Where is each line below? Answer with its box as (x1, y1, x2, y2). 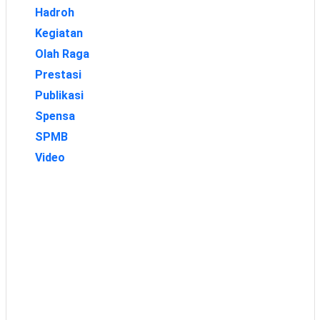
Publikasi (34, 88, 84, 102)
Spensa (34, 109, 75, 123)
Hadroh (34, 5, 74, 19)
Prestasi (34, 67, 81, 81)
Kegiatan (34, 26, 83, 40)
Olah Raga (34, 46, 89, 61)
